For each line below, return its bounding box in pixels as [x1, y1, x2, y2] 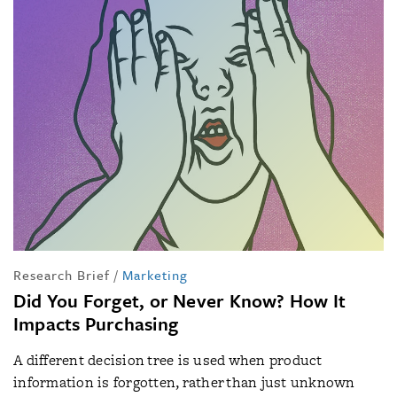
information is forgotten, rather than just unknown [13, 372, 355, 393]
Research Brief [13, 265, 110, 284]
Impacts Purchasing [13, 310, 178, 337]
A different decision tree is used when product [13, 350, 323, 370]
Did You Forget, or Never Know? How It [13, 287, 346, 314]
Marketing [122, 265, 188, 284]
